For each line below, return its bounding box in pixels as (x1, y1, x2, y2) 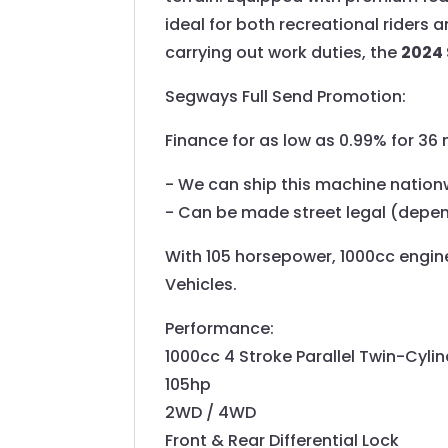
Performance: (165, 317, 275, 341)
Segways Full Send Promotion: (165, 85, 407, 109)
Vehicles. (165, 273, 238, 297)
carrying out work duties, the (165, 41, 402, 65)
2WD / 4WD (165, 401, 257, 425)
